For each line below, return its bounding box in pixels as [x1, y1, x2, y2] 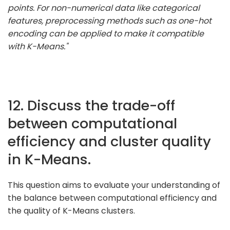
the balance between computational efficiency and [8, 191, 217, 204]
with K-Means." [8, 40, 68, 52]
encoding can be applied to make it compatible [8, 27, 204, 40]
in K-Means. [8, 149, 91, 169]
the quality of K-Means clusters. [8, 204, 135, 217]
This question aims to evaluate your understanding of [8, 179, 220, 191]
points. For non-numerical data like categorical [8, 2, 200, 14]
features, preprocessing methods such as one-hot [8, 14, 212, 27]
